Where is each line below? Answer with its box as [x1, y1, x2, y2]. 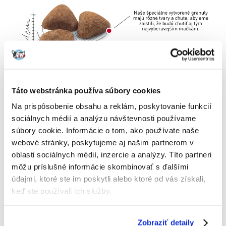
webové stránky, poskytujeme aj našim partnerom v [12, 138, 194, 147]
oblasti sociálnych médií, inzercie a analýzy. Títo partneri [12, 150, 212, 159]
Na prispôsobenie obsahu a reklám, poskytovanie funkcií [12, 101, 211, 110]
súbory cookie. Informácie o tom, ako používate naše [12, 126, 199, 135]
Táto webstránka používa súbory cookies [12, 86, 161, 94]
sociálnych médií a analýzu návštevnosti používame [12, 114, 196, 123]
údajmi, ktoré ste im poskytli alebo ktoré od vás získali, [12, 174, 206, 183]
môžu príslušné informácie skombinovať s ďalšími [12, 162, 189, 171]
